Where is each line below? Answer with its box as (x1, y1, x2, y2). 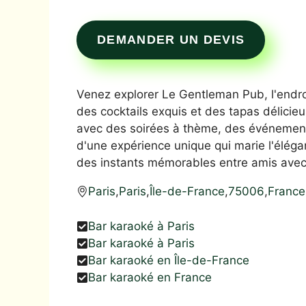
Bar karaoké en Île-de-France (88, 253, 249, 267)
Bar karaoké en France (88, 270, 212, 284)
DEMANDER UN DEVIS (97, 33, 245, 46)
